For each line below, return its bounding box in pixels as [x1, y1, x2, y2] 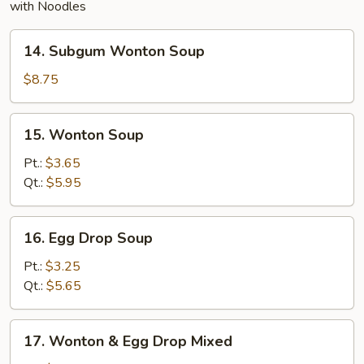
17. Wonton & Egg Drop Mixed [24, 331, 232, 351]
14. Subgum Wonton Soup [24, 41, 205, 61]
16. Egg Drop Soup [24, 228, 153, 248]
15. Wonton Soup [24, 125, 144, 145]
